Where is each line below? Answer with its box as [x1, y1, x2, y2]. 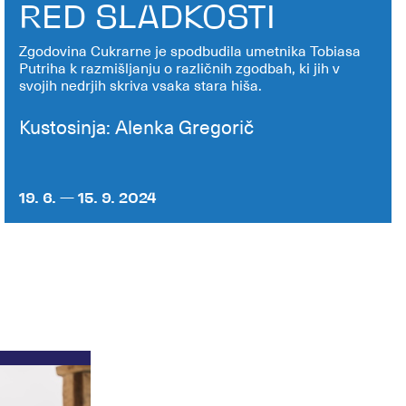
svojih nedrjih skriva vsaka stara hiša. [19, 77, 263, 96]
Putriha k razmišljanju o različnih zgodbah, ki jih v [19, 60, 341, 79]
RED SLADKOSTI [19, 4, 276, 37]
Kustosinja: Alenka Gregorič [19, 116, 255, 140]
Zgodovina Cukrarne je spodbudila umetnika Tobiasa [19, 43, 362, 62]
